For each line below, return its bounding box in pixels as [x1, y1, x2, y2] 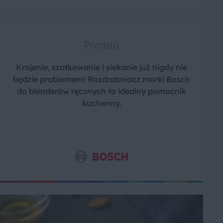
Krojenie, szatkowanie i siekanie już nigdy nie [16, 62, 187, 72]
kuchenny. [82, 98, 121, 108]
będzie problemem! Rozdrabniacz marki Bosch [13, 74, 190, 84]
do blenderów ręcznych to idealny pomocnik [17, 86, 186, 96]
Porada [84, 39, 119, 51]
